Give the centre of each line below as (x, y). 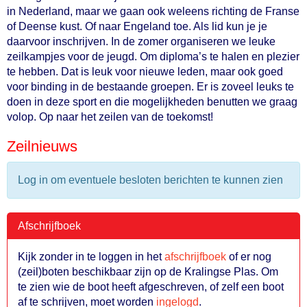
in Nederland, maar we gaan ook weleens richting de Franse (153, 11)
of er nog (250, 257)
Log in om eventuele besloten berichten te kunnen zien (150, 180)
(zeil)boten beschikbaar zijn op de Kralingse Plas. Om (148, 272)
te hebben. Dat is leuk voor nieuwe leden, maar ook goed (145, 72)
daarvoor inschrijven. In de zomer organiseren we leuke (141, 41)
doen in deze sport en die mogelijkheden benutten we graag (152, 102)
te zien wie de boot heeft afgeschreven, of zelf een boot (151, 287)
